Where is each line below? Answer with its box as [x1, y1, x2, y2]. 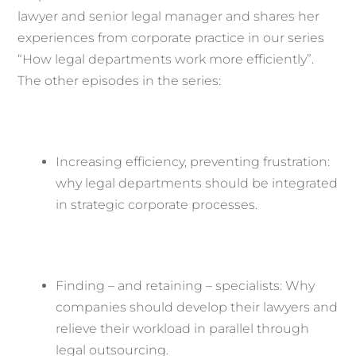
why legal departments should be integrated [56, 176, 339, 192]
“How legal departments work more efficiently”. [17, 52, 315, 68]
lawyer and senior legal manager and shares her [17, 9, 320, 25]
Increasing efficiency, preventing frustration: [56, 154, 331, 170]
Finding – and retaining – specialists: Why [56, 278, 315, 294]
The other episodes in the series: [17, 73, 222, 89]
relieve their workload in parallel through [56, 321, 310, 337]
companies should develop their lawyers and [56, 300, 339, 315]
